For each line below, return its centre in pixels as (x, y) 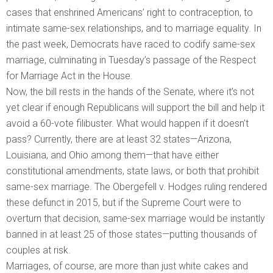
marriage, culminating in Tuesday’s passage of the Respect (131, 60)
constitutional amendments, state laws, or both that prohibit (133, 171)
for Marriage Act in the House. (69, 76)
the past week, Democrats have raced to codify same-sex (131, 44)
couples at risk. (38, 250)
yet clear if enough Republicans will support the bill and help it (135, 108)
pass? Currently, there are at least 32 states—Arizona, (119, 140)
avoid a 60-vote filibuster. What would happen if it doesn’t (127, 124)
